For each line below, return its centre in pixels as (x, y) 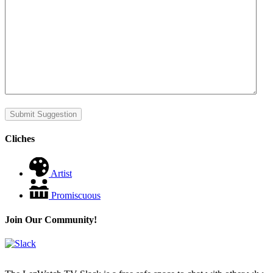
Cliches (20, 139)
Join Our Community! (51, 219)
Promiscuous (76, 196)
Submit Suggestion (43, 114)
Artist (61, 174)
